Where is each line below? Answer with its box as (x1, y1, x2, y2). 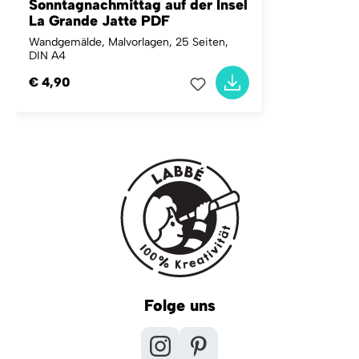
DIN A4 (29, 48, 66, 63)
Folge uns (143, 295, 216, 315)
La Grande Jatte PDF (29, 11, 170, 30)
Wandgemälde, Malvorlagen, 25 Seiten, (29, 34, 228, 49)
